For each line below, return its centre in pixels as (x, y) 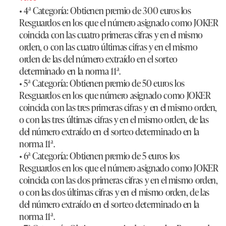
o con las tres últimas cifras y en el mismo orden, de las (114, 119)
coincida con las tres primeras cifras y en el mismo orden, (118, 107)
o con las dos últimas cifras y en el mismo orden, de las (114, 192)
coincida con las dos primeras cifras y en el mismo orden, (119, 180)
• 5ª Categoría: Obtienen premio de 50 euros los (102, 83)
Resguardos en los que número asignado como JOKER (115, 95)
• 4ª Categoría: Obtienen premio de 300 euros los (105, 10)
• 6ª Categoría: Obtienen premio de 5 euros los (99, 156)
